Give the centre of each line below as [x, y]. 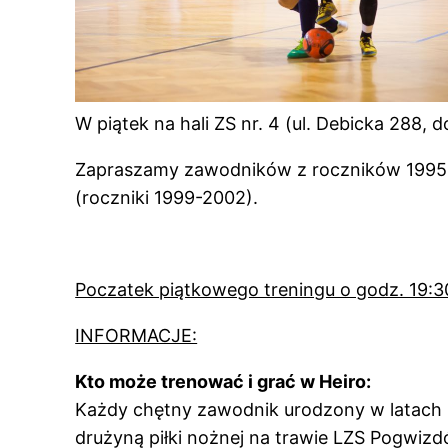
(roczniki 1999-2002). [167, 198]
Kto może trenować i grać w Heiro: [223, 382]
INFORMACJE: [136, 336]
